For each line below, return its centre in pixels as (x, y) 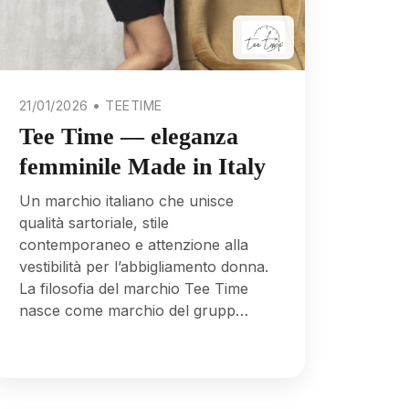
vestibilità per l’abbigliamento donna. (143, 267)
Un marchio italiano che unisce (126, 201)
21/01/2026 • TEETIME (90, 106)
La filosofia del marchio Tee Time (133, 289)
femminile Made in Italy (142, 166)
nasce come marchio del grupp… (133, 311)
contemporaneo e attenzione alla (133, 245)
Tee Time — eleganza (128, 136)
